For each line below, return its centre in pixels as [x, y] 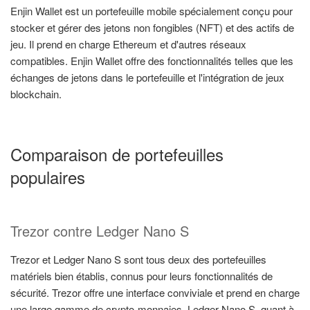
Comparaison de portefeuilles [117, 154]
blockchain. [36, 93]
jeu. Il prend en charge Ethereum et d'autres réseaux [128, 44]
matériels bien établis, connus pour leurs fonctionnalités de [142, 276]
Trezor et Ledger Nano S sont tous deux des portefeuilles [138, 259]
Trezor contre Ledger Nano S [100, 231]
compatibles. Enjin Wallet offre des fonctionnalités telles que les [152, 60]
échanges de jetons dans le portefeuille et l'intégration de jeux [147, 77]
